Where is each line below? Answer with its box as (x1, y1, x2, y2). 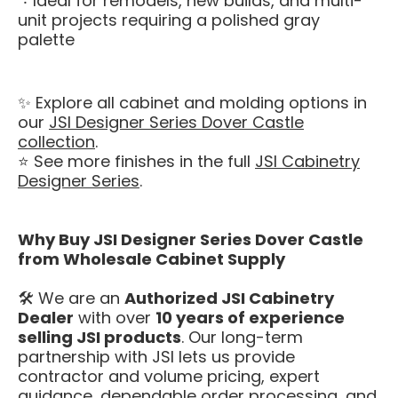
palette (18, 28, 75, 51)
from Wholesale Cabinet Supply (18, 248, 285, 270)
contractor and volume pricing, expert (18, 365, 320, 387)
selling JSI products (18, 326, 181, 348)
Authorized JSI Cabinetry (124, 287, 334, 309)
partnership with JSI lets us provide (18, 346, 295, 368)
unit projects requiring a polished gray (18, 8, 320, 31)
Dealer (18, 306, 74, 329)
